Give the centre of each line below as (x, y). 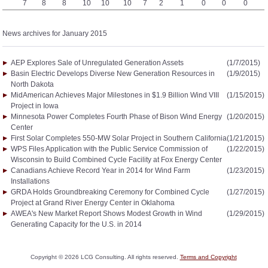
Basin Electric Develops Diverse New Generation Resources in (113, 74)
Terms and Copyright (208, 257)
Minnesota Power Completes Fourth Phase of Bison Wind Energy (116, 117)
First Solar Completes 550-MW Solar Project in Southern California (119, 138)
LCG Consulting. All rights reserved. (129, 257)
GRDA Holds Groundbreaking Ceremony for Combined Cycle (110, 192)
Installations (30, 181)
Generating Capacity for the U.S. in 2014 (76, 224)
